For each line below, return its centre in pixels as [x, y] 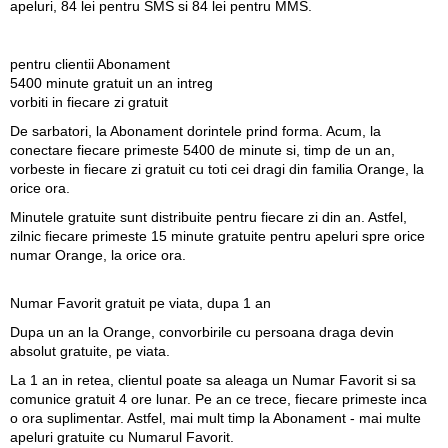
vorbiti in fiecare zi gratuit [89, 101]
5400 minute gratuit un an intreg [111, 82]
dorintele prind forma [253, 130]
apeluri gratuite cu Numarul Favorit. [122, 436]
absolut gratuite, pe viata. [90, 350]
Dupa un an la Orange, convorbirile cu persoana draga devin [202, 331]
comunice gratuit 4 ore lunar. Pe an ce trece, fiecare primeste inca [218, 398]
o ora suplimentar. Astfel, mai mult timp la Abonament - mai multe [215, 417]
